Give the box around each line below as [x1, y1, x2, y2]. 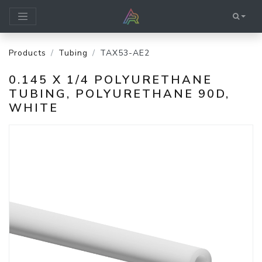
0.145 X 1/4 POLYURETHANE [9, 72, 212, 88]
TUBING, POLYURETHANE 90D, [9, 86, 230, 102]
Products [9, 47, 46, 58]
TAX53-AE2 [100, 47, 150, 58]
